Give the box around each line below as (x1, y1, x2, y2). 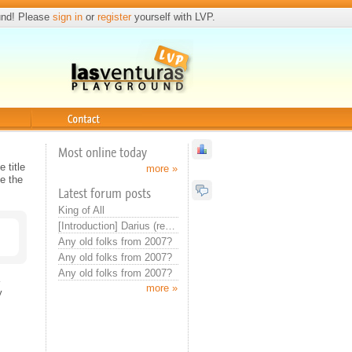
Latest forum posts (58, 185, 151, 202)
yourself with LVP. (131, 11, 215, 23)
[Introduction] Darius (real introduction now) (165, 220, 175, 232)
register (97, 11, 131, 23)
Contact (35, 131, 70, 143)
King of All (58, 204, 104, 216)
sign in (53, 11, 82, 23)
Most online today (58, 144, 147, 161)
